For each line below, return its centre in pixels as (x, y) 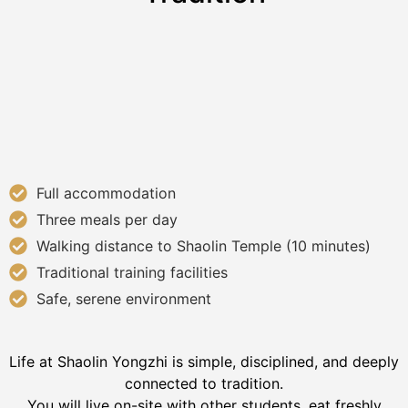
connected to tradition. (204, 384)
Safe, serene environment (124, 299)
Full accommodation (106, 194)
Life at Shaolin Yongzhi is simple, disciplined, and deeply (204, 362)
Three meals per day (107, 220)
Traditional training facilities (132, 273)
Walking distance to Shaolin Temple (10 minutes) (204, 246)
